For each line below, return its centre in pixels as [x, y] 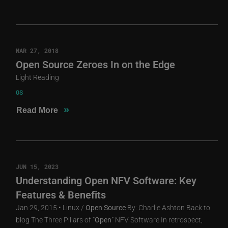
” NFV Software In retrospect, [157, 219]
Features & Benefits [61, 194]
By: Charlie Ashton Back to [168, 207]
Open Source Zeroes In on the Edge [96, 64]
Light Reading [38, 77]
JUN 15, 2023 [37, 166]
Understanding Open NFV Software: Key [106, 180]
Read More [37, 110]
